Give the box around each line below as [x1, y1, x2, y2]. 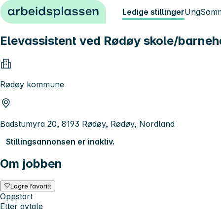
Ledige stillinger [122, 7, 184, 17]
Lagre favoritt [10, 182, 52, 190]
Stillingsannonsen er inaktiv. [6, 136, 114, 147]
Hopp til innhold [4, 4, 65, 14]
